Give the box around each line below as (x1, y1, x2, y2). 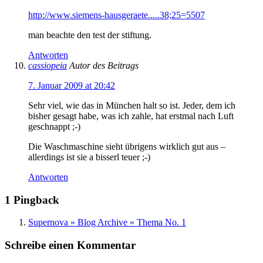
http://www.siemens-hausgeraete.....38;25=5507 (28, 9, 205, 20)
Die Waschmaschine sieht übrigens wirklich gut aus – (28, 141, 225, 151)
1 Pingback (5, 193, 59, 206)
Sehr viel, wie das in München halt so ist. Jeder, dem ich (28, 100, 235, 110)
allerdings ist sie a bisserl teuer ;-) (28, 151, 150, 162)
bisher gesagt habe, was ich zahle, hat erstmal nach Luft (28, 110, 234, 121)
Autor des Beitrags (69, 60, 139, 70)
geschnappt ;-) (28, 121, 80, 131)
